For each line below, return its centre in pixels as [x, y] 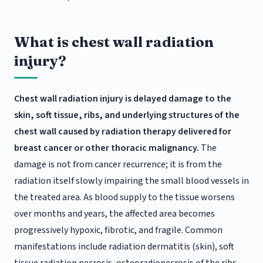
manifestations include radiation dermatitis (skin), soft [124, 247]
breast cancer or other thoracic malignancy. [107, 148]
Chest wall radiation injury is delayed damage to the [123, 99]
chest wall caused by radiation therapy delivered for [123, 132]
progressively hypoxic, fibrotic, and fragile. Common [118, 230]
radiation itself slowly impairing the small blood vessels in [131, 181]
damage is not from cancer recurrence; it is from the [118, 165]
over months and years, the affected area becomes [114, 214]
